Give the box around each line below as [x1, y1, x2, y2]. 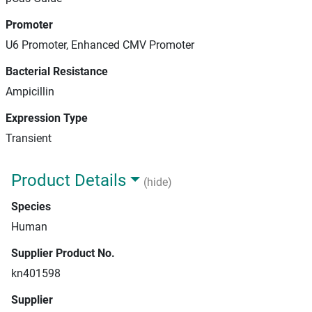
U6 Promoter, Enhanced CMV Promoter [6, 38, 194, 52]
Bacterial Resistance [6, 65, 108, 78]
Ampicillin [6, 85, 54, 98]
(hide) [143, 175, 172, 189]
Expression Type [6, 111, 88, 125]
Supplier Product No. [11, 247, 115, 260]
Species [11, 200, 51, 213]
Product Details [11, 171, 126, 190]
